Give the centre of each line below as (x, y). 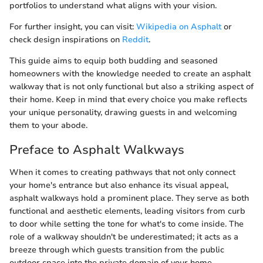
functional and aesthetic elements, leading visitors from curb (127, 211)
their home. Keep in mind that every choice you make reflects (128, 100)
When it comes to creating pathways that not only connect (122, 172)
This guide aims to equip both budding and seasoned (114, 61)
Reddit (135, 40)
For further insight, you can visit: (73, 27)
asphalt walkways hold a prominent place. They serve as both (129, 198)
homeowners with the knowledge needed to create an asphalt (130, 74)
